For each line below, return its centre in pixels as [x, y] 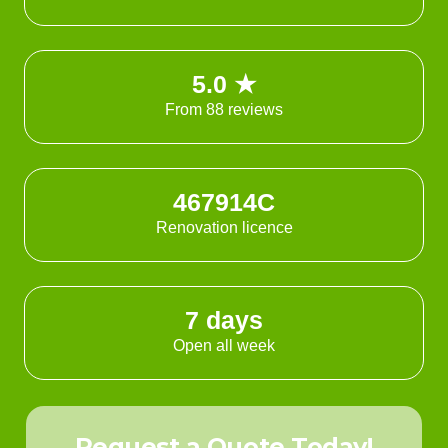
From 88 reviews [224, 110]
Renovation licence [224, 228]
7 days [224, 320]
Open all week [224, 346]
